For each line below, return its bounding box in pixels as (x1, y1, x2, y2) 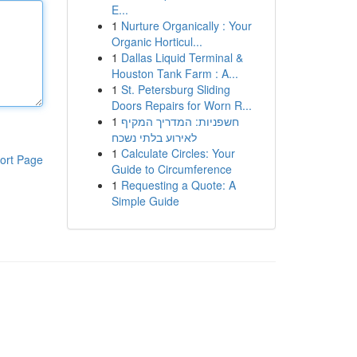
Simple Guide (111, 193, 179, 209)
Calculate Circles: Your (120, 145, 235, 161)
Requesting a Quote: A (120, 177, 236, 193)
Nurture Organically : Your (120, 18, 252, 33)
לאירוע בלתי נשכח (111, 129, 197, 145)
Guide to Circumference (111, 161, 232, 177)
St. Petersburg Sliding (120, 81, 230, 97)
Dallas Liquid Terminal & (120, 49, 243, 65)
